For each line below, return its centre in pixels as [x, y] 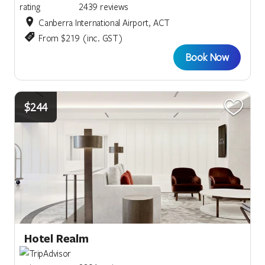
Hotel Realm [56, 239]
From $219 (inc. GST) [81, 38]
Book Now [207, 57]
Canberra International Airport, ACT [104, 22]
